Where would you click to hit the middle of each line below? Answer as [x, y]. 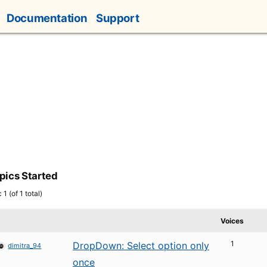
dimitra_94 [25, 246]
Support [117, 18]
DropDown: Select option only [141, 246]
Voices [232, 221]
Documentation [47, 18]
